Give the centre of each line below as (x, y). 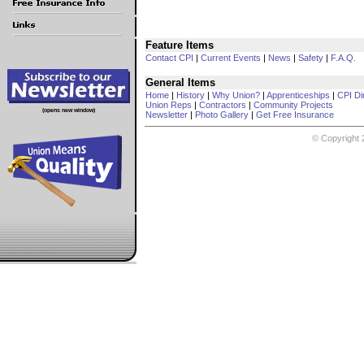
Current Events (231, 58)
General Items (180, 82)
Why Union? (236, 95)
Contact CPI (169, 58)
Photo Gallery (222, 115)
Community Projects (293, 105)
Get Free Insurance (295, 115)
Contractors (223, 105)
